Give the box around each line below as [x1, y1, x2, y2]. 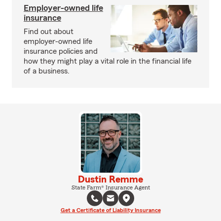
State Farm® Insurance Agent [71, 184, 150, 190]
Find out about [24, 28, 74, 36]
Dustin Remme [78, 175, 143, 184]
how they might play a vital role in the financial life [24, 57, 191, 65]
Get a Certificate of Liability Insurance [60, 207, 161, 213]
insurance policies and [24, 47, 98, 55]
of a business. [24, 67, 70, 75]
